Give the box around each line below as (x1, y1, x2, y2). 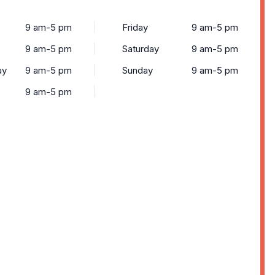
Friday (122, 21, 148, 33)
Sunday (122, 64, 153, 76)
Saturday (122, 43, 159, 55)
